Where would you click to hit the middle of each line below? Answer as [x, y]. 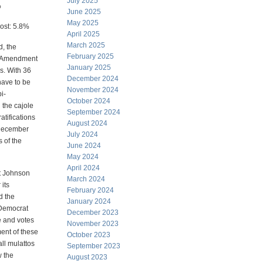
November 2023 [93, 224]
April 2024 [83, 168]
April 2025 [83, 34]
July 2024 [82, 134]
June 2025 [84, 12]
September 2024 [94, 112]
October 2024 [89, 101]
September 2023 [94, 246]
